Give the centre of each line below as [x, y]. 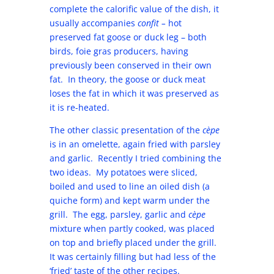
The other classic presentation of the [126, 130]
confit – [153, 23]
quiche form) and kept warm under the [129, 200]
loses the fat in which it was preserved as [134, 93]
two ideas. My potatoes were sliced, [123, 172]
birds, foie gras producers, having [119, 51]
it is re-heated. [79, 107]
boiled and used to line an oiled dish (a [129, 186]
